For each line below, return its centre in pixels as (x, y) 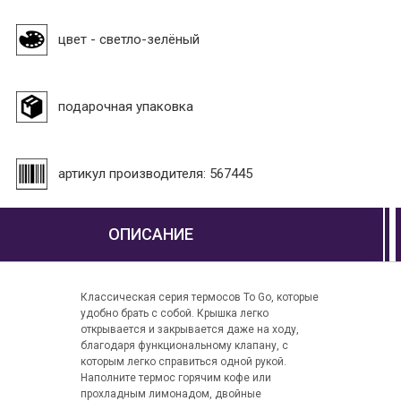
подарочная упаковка (126, 106)
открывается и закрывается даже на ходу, (189, 330)
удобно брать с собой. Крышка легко (174, 314)
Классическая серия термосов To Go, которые (199, 298)
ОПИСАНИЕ (150, 235)
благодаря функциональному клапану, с (184, 346)
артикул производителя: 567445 (155, 173)
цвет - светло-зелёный (129, 39)
